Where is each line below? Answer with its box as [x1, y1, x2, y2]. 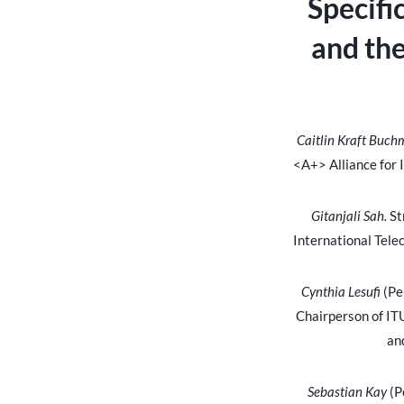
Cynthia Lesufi [300, 283, 381, 300]
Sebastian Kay [307, 383, 387, 400]
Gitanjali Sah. [310, 207, 387, 225]
